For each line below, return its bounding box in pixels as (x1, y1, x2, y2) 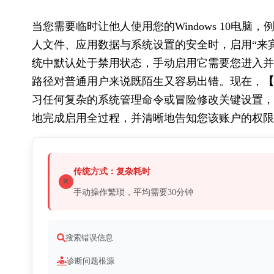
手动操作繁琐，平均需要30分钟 (73, 187, 193, 197)
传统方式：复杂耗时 (73, 166, 150, 176)
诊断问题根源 (67, 257, 114, 265)
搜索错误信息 (65, 234, 113, 242)
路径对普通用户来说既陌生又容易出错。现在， (32, 75, 263, 87)
